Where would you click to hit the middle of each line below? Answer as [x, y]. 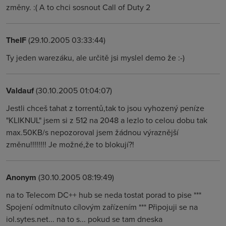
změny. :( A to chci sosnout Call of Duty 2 [78, 7]
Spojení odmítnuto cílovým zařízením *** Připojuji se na [102, 207]
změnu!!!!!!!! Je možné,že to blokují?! [70, 144]
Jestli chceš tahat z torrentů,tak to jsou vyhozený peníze [105, 108]
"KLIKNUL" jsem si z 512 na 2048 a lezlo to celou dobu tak [107, 120]
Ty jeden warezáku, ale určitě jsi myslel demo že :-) [95, 58]
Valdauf [20, 91]
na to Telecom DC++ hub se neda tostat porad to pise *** [104, 195]
